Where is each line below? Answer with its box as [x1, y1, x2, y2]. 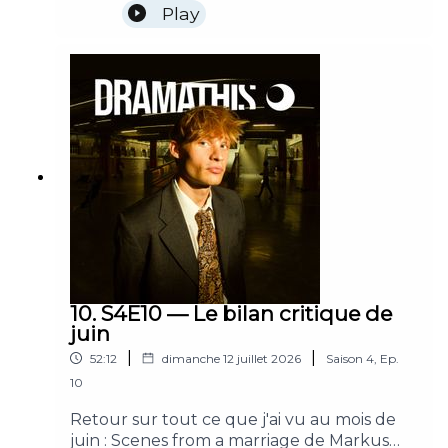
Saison [326, 350, 363, 366]
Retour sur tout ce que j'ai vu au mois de [70, 409, 396, 429]
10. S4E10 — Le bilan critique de [70, 300, 392, 326]
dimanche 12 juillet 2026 [162, 350, 301, 366]
